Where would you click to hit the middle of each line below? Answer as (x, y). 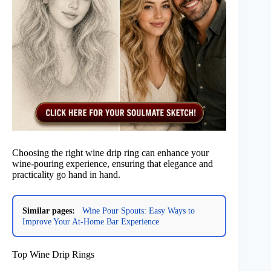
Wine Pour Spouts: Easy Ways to (139, 210)
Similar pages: (49, 210)
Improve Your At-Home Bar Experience (91, 221)
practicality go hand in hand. (66, 174)
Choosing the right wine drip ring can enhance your (110, 152)
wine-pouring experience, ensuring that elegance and (113, 163)
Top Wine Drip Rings (53, 254)
